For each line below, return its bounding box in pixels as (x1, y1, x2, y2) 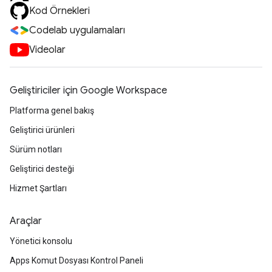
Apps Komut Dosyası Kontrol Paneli (10, 256, 143, 265)
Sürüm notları (10, 144, 62, 154)
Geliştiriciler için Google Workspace (10, 84, 167, 97)
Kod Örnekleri (29, 5, 90, 17)
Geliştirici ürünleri (10, 125, 75, 135)
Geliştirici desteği (10, 164, 74, 174)
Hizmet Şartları (10, 183, 67, 193)
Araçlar (10, 215, 42, 227)
